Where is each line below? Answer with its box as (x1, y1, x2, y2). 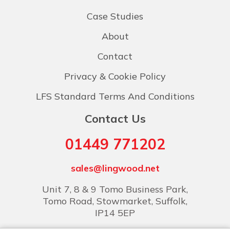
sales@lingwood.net (70, 162, 160, 175)
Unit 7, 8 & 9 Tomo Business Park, (42, 183, 188, 196)
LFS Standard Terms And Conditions (35, 90, 195, 103)
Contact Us (84, 111, 146, 126)
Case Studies (87, 10, 143, 23)
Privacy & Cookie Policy (64, 70, 166, 83)
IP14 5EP (95, 207, 135, 219)
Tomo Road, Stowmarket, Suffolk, (43, 195, 187, 207)
